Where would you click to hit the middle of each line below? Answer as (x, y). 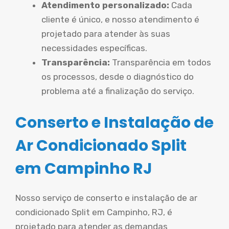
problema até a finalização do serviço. (118, 91)
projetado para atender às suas (106, 34)
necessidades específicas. (94, 48)
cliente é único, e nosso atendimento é (120, 19)
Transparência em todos (162, 62)
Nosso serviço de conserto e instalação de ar (106, 198)
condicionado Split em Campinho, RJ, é (94, 212)
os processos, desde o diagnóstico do (118, 77)
